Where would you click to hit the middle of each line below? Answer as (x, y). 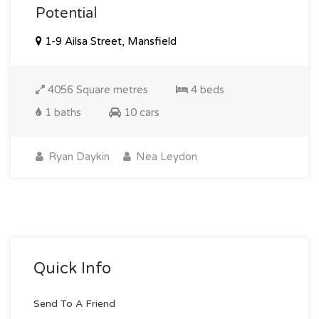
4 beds (206, 90)
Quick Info (72, 269)
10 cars (140, 113)
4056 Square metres (96, 90)
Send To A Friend (74, 304)
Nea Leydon (165, 157)
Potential (66, 14)
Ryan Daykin (78, 157)
